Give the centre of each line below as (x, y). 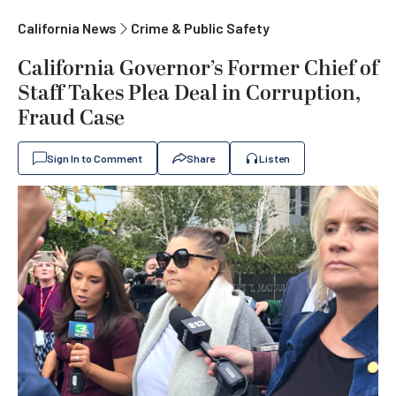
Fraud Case (71, 118)
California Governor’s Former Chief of (198, 69)
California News (67, 28)
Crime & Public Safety (200, 28)
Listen (274, 158)
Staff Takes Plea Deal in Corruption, (189, 94)
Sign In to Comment (95, 158)
